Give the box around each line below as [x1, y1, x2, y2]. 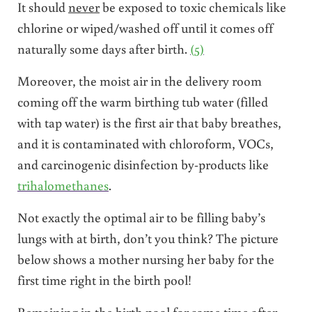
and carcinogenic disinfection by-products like [17, 155, 269, 173]
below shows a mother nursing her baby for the [17, 249, 274, 267]
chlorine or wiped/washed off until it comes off [17, 18, 273, 36]
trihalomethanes [17, 175, 109, 194]
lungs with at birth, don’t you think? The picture [17, 228, 279, 247]
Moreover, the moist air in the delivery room [17, 71, 262, 89]
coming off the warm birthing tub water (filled [17, 92, 268, 110]
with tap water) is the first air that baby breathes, [17, 113, 281, 131]
